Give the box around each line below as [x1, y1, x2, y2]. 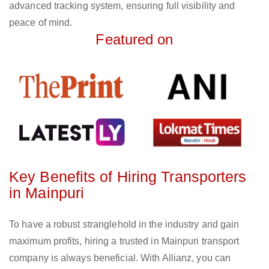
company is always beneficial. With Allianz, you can [9, 253, 231, 264]
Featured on [95, 31, 174, 48]
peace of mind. [9, 17, 73, 28]
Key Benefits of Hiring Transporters [9, 168, 247, 186]
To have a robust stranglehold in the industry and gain [9, 219, 240, 230]
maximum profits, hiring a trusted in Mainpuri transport [9, 236, 240, 247]
